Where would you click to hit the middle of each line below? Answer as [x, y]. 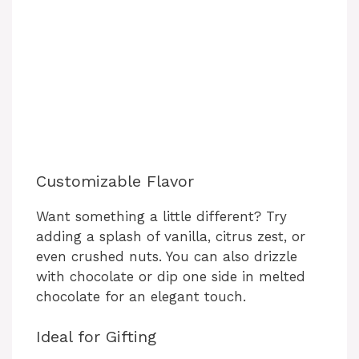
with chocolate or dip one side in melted [171, 276]
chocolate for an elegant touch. [141, 296]
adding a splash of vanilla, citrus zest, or [171, 236]
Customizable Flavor [115, 181]
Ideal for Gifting [96, 337]
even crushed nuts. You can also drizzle [167, 256]
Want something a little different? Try [161, 216]
